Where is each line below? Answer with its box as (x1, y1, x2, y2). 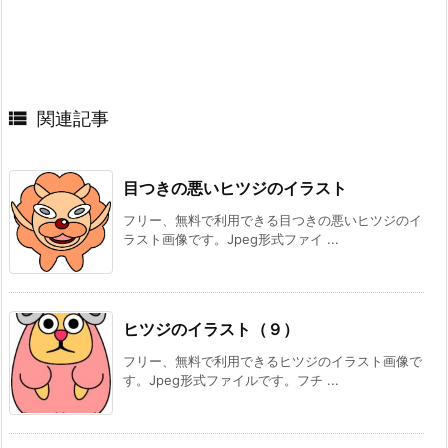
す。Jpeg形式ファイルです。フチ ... (123, 371, 339, 388)
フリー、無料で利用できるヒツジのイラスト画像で (123, 352, 422, 369)
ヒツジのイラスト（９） (123, 318, 299, 339)
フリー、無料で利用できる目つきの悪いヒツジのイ (123, 211, 422, 228)
